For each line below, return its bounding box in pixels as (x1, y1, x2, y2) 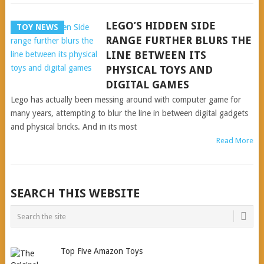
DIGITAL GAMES (105, 78, 189, 91)
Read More (216, 136, 254, 145)
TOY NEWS (16, 22, 58, 32)
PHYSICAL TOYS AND (105, 64, 213, 76)
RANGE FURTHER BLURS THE (105, 34, 252, 47)
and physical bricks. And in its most (10, 122, 137, 131)
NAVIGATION (9, 199, 100, 215)
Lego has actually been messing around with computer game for (10, 95, 241, 104)
